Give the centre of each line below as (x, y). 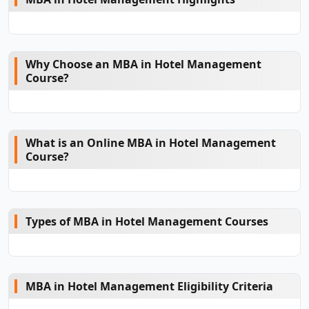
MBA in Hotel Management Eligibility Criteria (149, 286)
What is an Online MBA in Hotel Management (151, 143)
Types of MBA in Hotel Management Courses (147, 221)
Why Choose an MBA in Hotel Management (143, 64)
